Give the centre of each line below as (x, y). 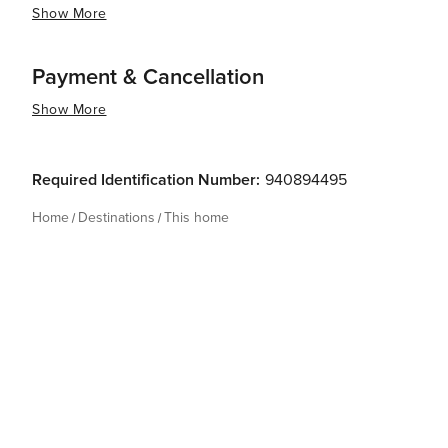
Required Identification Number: (146, 180)
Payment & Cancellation (148, 77)
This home (196, 217)
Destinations (116, 217)
